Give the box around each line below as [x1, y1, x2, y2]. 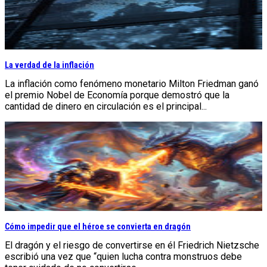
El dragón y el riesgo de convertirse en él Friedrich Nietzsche [5, 239, 259, 251]
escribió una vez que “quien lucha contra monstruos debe [5, 250, 242, 262]
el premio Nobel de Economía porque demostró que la [5, 89, 229, 101]
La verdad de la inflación [5, 60, 94, 70]
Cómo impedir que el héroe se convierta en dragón [5, 221, 191, 231]
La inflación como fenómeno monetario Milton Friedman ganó [5, 77, 259, 89]
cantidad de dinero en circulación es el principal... [5, 100, 207, 112]
